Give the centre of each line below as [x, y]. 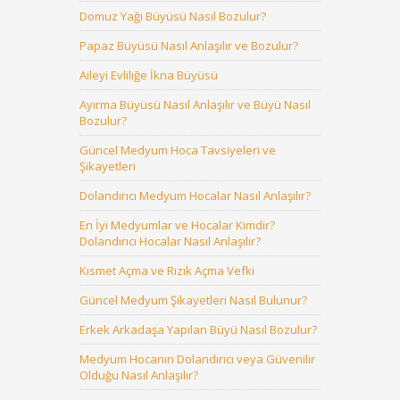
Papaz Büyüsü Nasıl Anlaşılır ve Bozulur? [189, 46]
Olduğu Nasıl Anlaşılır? [139, 375]
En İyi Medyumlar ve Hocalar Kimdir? [177, 225]
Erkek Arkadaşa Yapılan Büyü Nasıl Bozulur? [198, 329]
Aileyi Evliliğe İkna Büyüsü [149, 75]
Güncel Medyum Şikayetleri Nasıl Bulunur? [193, 300]
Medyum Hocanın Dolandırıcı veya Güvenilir [197, 359]
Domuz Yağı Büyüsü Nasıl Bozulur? [173, 16]
